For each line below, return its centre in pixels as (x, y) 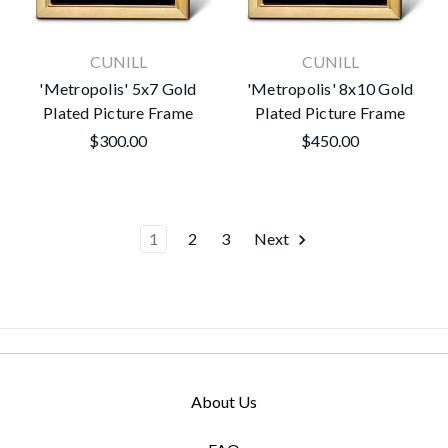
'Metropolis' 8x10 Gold (330, 89)
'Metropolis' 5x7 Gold (118, 89)
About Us (224, 401)
